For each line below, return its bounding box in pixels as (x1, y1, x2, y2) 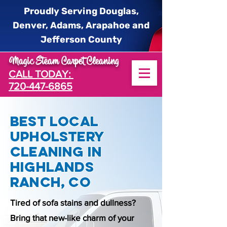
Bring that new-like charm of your (10, 213, 134, 222)
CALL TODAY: (9, 68, 73, 80)
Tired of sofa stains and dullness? (10, 198, 136, 207)
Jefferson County (40, 34, 122, 45)
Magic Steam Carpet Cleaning (9, 57, 119, 67)
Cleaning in (10, 143, 102, 160)
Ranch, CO (10, 173, 91, 191)
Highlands (10, 158, 94, 175)
